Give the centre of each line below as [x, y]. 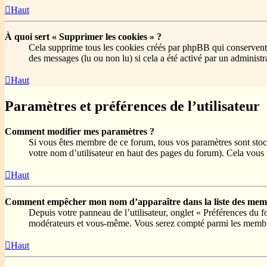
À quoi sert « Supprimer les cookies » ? [83, 37]
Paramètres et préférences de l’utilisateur [132, 106]
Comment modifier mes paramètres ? [80, 132]
